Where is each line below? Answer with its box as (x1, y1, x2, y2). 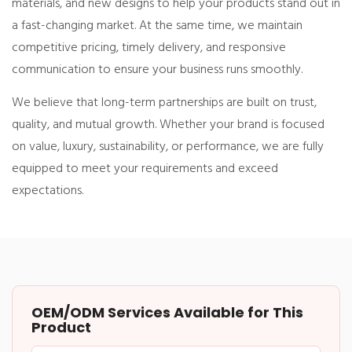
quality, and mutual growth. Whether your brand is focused (12, 114, 324, 135)
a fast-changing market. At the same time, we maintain (12, 15, 302, 36)
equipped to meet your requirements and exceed (12, 158, 278, 179)
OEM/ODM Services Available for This (31, 302, 303, 322)
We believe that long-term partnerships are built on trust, (12, 92, 317, 113)
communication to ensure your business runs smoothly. (12, 59, 302, 80)
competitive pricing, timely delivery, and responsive (12, 37, 286, 58)
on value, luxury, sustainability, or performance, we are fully (12, 136, 324, 157)
